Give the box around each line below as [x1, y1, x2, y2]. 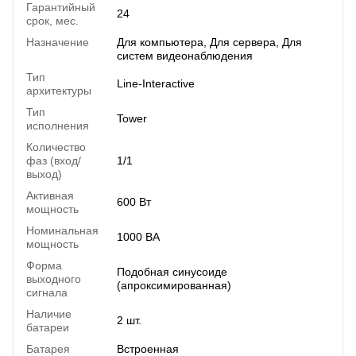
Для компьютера [117, 35, 203, 48]
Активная [26, 188, 74, 202]
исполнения [26, 118, 89, 132]
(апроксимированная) [117, 278, 231, 292]
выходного [26, 272, 81, 285]
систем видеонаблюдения [117, 48, 253, 62]
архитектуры [26, 83, 91, 97]
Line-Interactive [117, 76, 195, 90]
